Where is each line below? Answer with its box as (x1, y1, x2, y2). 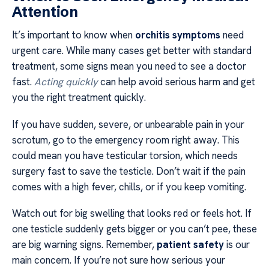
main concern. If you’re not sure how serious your (12, 253, 225, 267)
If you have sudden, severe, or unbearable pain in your (12, 117, 244, 131)
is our (224, 237, 250, 251)
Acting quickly (34, 75, 98, 89)
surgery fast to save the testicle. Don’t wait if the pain (12, 164, 246, 178)
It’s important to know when (12, 28, 135, 42)
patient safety (157, 237, 224, 251)
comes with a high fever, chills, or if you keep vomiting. (12, 180, 246, 193)
